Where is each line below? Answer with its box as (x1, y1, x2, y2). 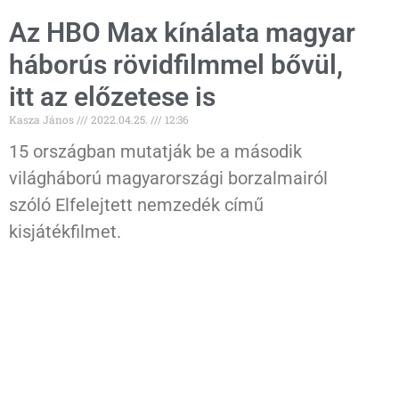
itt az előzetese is (9, 80, 216, 112)
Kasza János (9, 111, 77, 126)
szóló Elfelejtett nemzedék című (9, 193, 264, 216)
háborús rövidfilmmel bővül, (9, 48, 343, 80)
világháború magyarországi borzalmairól (9, 167, 328, 189)
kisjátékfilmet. (9, 220, 121, 242)
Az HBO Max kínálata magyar (9, 16, 355, 48)
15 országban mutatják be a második (9, 140, 302, 162)
